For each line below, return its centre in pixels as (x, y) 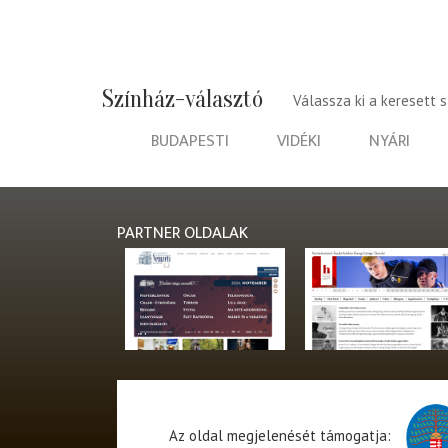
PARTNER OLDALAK (182, 232)
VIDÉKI (299, 141)
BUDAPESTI (190, 141)
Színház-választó (182, 100)
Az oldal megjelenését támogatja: (281, 436)
